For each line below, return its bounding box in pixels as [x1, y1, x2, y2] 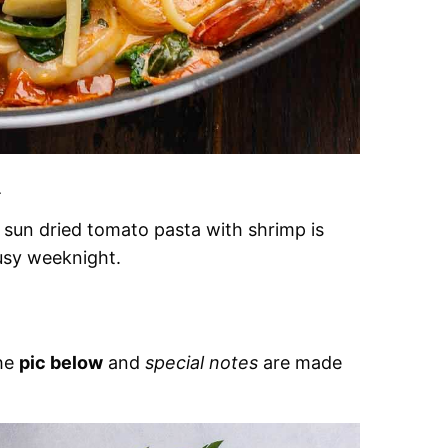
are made [258, 352, 342, 373]
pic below [19, 352, 103, 373]
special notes [145, 352, 258, 373]
